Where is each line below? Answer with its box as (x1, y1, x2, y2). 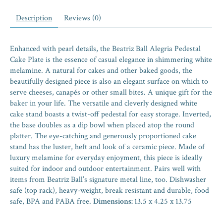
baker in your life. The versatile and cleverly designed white (10, 98, 197, 109)
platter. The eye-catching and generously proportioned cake (10, 131, 196, 142)
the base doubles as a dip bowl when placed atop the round (10, 120, 194, 131)
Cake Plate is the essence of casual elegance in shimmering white (10, 55, 212, 65)
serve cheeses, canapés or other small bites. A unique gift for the (10, 87, 212, 98)
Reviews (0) (64, 13, 101, 24)
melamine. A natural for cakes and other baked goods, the (10, 65, 192, 76)
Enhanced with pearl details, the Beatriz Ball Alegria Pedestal (10, 44, 201, 55)
